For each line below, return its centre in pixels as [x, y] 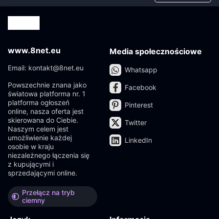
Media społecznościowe [156, 51]
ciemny [33, 200]
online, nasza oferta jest [46, 111]
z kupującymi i [31, 164]
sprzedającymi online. [43, 173]
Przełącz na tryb [48, 192]
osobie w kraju [31, 146]
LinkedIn [138, 140]
